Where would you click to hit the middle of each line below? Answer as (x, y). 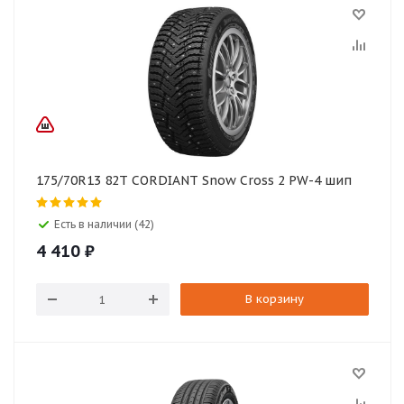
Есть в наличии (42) (104, 224)
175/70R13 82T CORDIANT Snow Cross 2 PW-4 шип (320, 180)
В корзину (274, 299)
